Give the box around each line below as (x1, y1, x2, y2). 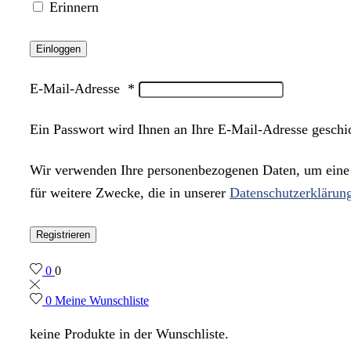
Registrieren (36, 228, 90, 241)
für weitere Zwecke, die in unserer (30, 184, 230, 201)
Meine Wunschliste (55, 294, 149, 308)
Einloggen (36, 43, 81, 56)
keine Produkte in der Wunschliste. (30, 325, 229, 342)
